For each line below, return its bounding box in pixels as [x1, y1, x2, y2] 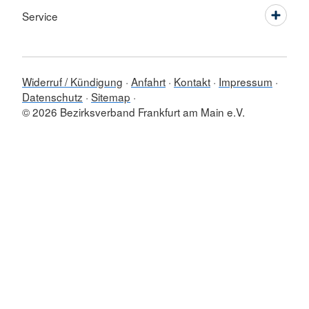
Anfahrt [131, 74, 166, 90]
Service [22, 8, 58, 24]
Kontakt [174, 74, 210, 90]
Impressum [219, 74, 272, 90]
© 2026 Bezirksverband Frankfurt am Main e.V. [22, 104, 245, 120]
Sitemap [91, 89, 130, 105]
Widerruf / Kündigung [22, 74, 123, 90]
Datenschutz [22, 89, 83, 105]
